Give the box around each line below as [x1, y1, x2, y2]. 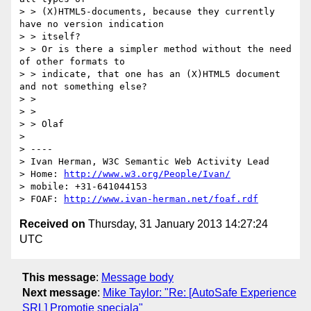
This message [22, 271, 96, 283]
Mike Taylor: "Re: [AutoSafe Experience [103, 286, 296, 299]
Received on [19, 218, 85, 230]
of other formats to [19, 56, 125, 67]
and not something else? [19, 81, 147, 92]
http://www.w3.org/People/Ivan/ [64, 169, 230, 180]
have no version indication [19, 19, 164, 30]
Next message [22, 286, 97, 299]
